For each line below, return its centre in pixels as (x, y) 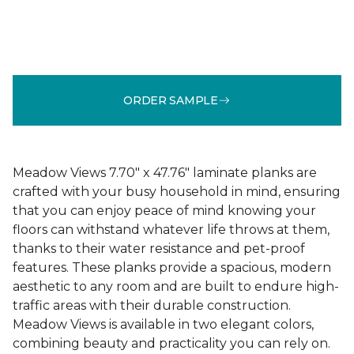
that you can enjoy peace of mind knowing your (164, 211)
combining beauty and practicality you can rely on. (171, 343)
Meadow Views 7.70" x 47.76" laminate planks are (165, 173)
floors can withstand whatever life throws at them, (171, 230)
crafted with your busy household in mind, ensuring (177, 192)
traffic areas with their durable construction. (152, 305)
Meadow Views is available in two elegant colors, (163, 324)
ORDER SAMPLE (171, 100)
